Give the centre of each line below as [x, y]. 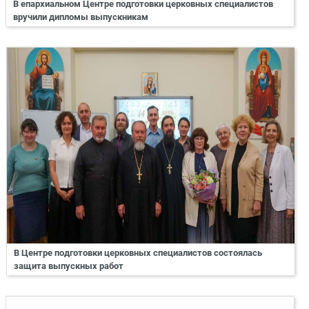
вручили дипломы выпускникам [81, 17]
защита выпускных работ [69, 266]
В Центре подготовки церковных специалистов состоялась [138, 252]
